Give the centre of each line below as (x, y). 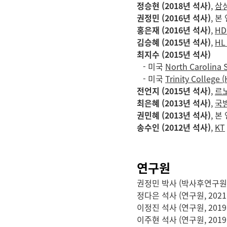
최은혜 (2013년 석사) (174, 103)
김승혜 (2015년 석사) (174, 42)
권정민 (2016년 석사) (174, 18)
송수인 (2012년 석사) (174, 127)
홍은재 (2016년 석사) (174, 30)
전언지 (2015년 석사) (174, 91)
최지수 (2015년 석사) (174, 54)
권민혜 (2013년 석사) (174, 115)
